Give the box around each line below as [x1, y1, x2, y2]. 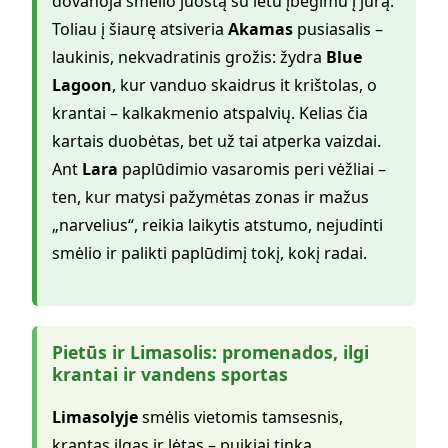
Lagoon [52, 74, 112, 97]
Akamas [228, 18, 293, 41]
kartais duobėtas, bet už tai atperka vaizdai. [52, 130, 381, 153]
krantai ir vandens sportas [52, 362, 288, 387]
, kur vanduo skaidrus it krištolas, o [112, 74, 377, 97]
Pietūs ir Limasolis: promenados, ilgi [52, 340, 369, 365]
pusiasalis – [293, 18, 383, 41]
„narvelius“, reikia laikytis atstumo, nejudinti [52, 214, 383, 237]
